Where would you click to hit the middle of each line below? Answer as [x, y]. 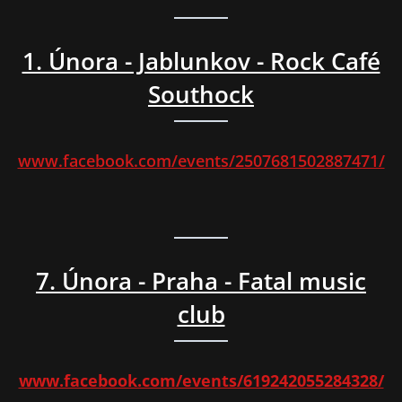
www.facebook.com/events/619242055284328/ [201, 381]
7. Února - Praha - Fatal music [201, 281]
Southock [201, 95]
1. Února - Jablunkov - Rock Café [201, 61]
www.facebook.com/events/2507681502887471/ [201, 161]
